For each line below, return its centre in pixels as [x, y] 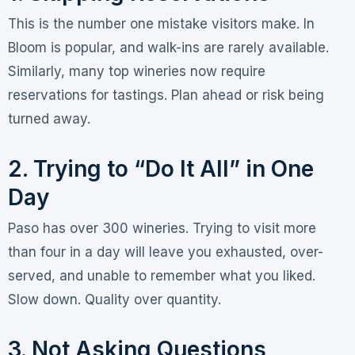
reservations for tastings [86, 95]
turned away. [49, 119]
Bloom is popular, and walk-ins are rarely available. [168, 48]
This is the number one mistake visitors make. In [161, 24]
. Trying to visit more [250, 229]
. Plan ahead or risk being [244, 95]
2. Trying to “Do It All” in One [160, 169]
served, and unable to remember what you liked [160, 276]
